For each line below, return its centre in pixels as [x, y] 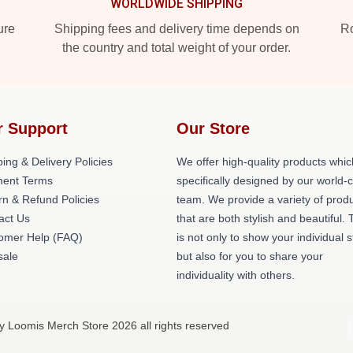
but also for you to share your [250, 256]
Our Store [213, 128]
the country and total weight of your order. [176, 48]
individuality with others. [236, 275]
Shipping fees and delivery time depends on [176, 29]
